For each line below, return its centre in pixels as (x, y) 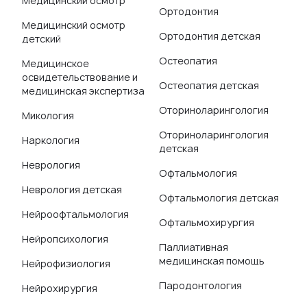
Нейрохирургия (60, 288)
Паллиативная (194, 247)
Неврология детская (72, 189)
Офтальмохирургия (207, 222)
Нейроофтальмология (75, 214)
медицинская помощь (212, 261)
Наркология (51, 140)
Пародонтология (200, 285)
